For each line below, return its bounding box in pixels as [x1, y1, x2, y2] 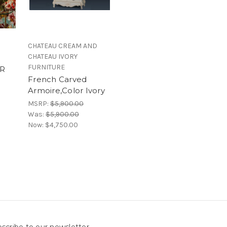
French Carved [28, 74, 87, 84]
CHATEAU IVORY [28, 52, 78, 61]
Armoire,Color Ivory [28, 85, 105, 95]
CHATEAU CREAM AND [28, 41, 97, 50]
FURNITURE [28, 62, 65, 71]
